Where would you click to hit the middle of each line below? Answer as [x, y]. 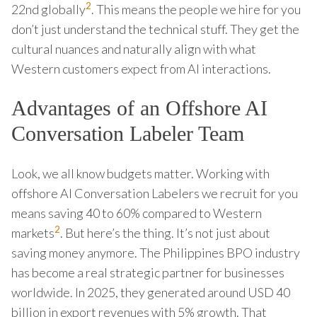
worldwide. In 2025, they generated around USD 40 [151, 292]
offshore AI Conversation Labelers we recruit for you [155, 193]
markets [33, 232]
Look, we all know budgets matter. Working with [140, 173]
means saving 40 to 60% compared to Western [137, 213]
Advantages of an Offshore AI [139, 108]
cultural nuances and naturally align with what [134, 48]
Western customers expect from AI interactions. [141, 68]
